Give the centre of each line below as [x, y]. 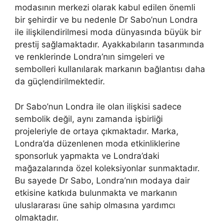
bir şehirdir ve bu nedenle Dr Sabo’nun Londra [106, 20]
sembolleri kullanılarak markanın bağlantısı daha [110, 69]
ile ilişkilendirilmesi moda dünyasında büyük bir [108, 32]
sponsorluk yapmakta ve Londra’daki [87, 156]
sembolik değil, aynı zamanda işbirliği [89, 119]
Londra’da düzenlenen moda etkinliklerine [97, 143]
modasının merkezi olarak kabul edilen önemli [105, 8]
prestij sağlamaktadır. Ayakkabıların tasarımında [110, 45]
